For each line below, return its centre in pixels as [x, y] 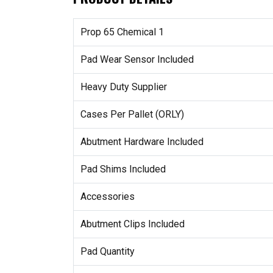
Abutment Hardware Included [142, 142]
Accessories [107, 197]
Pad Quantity [107, 252]
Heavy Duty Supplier [123, 87]
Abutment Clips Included [132, 224]
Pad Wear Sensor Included [137, 60]
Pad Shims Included [123, 169]
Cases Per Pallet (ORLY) [132, 115]
